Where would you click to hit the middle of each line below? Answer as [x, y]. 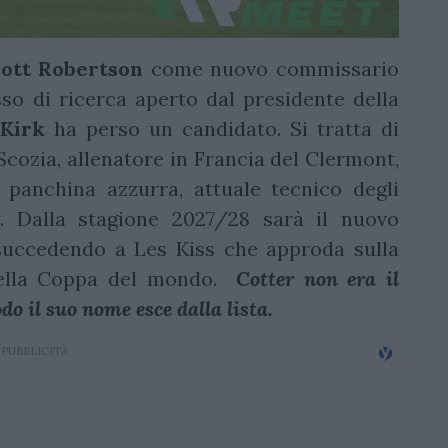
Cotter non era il [317, 279]
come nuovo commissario [271, 69]
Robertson [91, 69]
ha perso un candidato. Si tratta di [222, 129]
